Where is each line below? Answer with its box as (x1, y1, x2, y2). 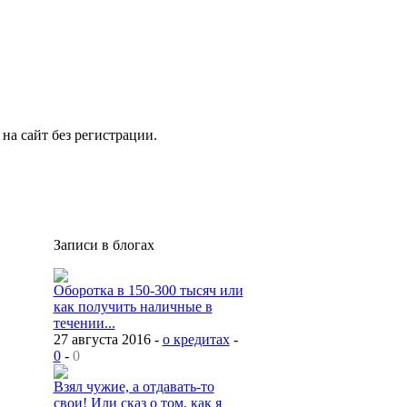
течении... (53, 315, 115, 331)
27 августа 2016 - (53, 332, 163, 347)
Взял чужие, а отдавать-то (53, 379, 214, 394)
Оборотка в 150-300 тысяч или (53, 283, 243, 298)
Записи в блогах (53, 237, 154, 253)
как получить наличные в (53, 299, 213, 314)
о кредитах (162, 332, 230, 347)
